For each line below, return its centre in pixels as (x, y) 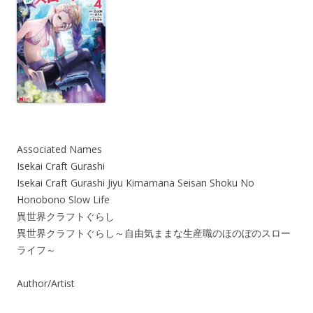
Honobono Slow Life (63, 199)
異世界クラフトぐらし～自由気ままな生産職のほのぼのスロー (154, 233)
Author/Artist (46, 283)
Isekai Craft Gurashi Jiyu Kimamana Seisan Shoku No (136, 183)
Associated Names (59, 149)
